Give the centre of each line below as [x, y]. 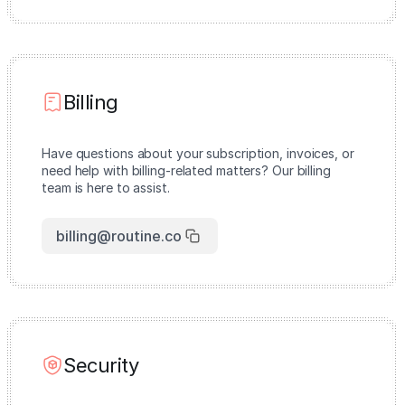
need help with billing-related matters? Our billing [186, 170]
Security [101, 365]
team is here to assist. [106, 188]
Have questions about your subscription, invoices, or [198, 153]
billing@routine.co [119, 236]
